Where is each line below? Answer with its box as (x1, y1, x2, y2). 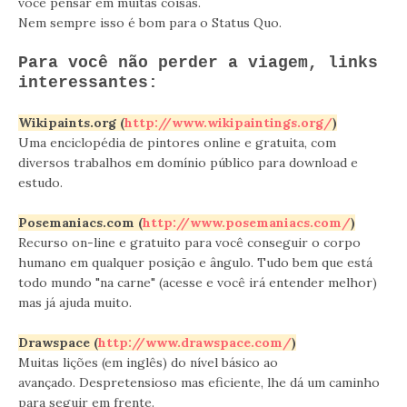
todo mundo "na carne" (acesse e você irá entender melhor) (18, 273, 377, 291)
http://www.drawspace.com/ (98, 333, 292, 351)
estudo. (18, 174, 63, 191)
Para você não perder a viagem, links (18, 53, 378, 72)
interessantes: (18, 73, 158, 92)
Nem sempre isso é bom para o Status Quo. (18, 14, 282, 31)
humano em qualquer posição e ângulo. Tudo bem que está (18, 253, 372, 271)
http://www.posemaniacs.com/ (143, 213, 351, 231)
